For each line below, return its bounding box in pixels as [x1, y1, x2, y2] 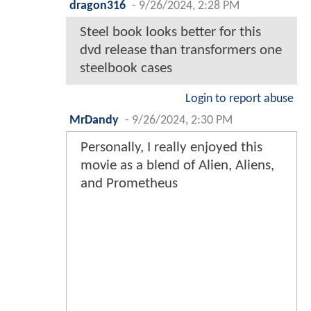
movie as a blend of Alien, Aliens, [81, 158, 274, 173]
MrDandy [69, 114, 119, 126]
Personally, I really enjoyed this [81, 140, 262, 155]
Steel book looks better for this [80, 24, 261, 40]
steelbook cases [80, 60, 172, 76]
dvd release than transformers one [80, 42, 282, 58]
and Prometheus [81, 176, 178, 191]
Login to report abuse [185, 92, 294, 105]
